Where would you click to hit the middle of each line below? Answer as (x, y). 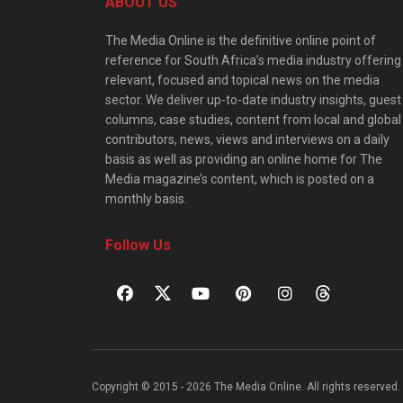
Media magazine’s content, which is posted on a (240, 179)
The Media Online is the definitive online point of (241, 40)
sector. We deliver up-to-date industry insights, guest (253, 99)
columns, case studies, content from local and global (253, 119)
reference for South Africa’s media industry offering (253, 60)
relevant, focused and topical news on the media (242, 80)
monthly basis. (146, 198)
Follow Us (138, 245)
